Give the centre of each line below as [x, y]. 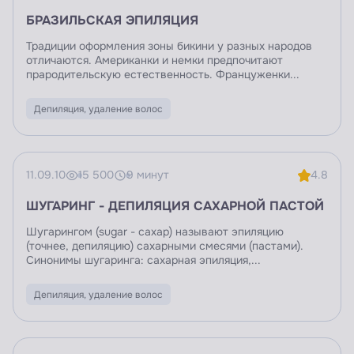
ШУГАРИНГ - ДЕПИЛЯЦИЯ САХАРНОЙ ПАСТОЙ [175, 206]
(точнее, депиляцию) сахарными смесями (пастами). [165, 247]
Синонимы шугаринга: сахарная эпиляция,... [143, 261]
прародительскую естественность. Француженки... [163, 75]
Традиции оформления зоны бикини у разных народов [169, 47]
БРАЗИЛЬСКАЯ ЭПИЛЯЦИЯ [112, 21]
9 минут [148, 175]
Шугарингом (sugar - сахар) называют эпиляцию [155, 232]
